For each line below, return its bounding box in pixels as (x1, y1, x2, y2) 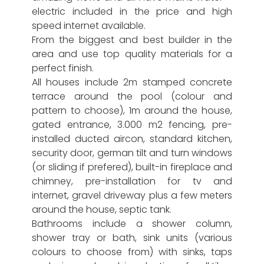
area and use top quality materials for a (32, 47, 232, 61)
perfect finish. (32, 61, 94, 75)
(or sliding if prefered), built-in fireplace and (32, 160, 232, 174)
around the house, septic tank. (32, 203, 171, 216)
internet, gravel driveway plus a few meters (32, 189, 232, 202)
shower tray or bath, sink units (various (32, 231, 232, 245)
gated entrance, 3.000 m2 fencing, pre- (32, 118, 232, 131)
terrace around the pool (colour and (32, 90, 232, 103)
